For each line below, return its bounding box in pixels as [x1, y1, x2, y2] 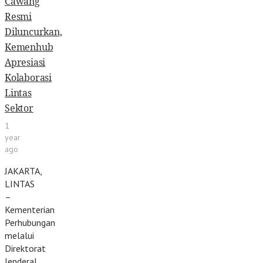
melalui [5, 230, 34, 242]
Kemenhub [5, 41, 53, 54]
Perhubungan [5, 217, 55, 229]
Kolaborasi [5, 71, 52, 85]
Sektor [5, 102, 33, 115]
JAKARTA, [5, 165, 42, 177]
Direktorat [5, 242, 46, 255]
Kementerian [5, 204, 55, 216]
